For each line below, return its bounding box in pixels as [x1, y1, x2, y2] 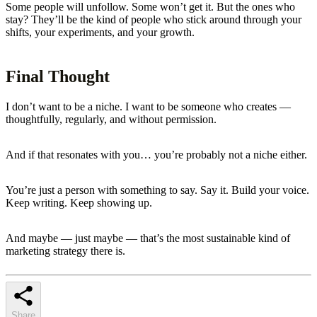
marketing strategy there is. [6, 244, 125, 257]
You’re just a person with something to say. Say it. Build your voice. [6, 183, 309, 196]
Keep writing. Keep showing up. [6, 196, 152, 209]
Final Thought [6, 67, 110, 86]
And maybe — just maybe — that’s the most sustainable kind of [6, 231, 290, 244]
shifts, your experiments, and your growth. [6, 25, 195, 38]
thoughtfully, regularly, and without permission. [6, 113, 217, 125]
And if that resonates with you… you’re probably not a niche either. [6, 148, 307, 161]
